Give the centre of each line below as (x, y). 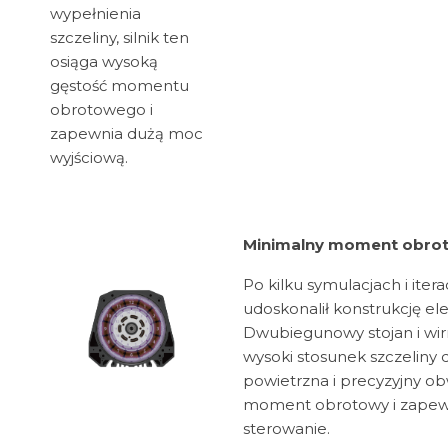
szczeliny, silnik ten (119, 38)
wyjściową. (89, 158)
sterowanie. (286, 429)
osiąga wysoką (104, 62)
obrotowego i (101, 110)
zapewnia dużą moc (126, 134)
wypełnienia (95, 14)
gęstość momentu (119, 86)
